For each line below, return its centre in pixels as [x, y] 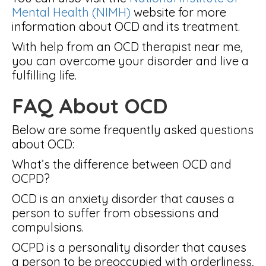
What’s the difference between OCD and [122, 164]
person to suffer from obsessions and [115, 213]
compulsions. [48, 227]
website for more [178, 12]
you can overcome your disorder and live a [130, 61]
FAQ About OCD [90, 106]
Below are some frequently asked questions [133, 130]
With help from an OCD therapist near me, [127, 47]
